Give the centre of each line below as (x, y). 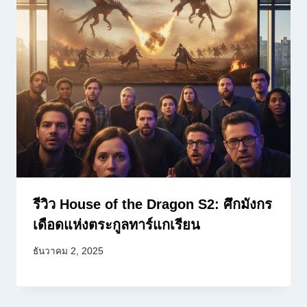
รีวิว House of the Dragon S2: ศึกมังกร (152, 204)
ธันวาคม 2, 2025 (68, 251)
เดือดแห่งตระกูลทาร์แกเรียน (116, 224)
